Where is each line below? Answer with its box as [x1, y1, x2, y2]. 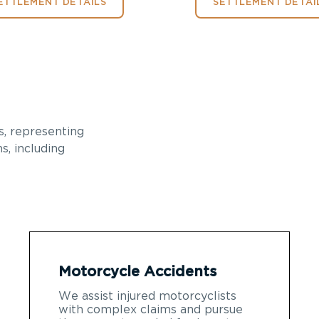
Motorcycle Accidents [58, 264, 216, 279]
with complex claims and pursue [58, 303, 243, 315]
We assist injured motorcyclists [58, 290, 236, 302]
